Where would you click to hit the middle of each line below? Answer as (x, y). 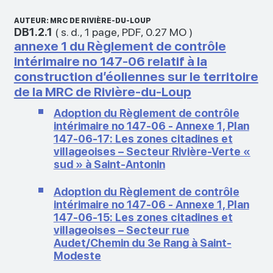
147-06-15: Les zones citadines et (143, 217)
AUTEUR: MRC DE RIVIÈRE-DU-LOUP (82, 20)
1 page (101, 32)
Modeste (77, 255)
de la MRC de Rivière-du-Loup (102, 91)
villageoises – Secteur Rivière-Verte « (152, 151)
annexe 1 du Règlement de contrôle (120, 46)
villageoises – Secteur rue (121, 230)
